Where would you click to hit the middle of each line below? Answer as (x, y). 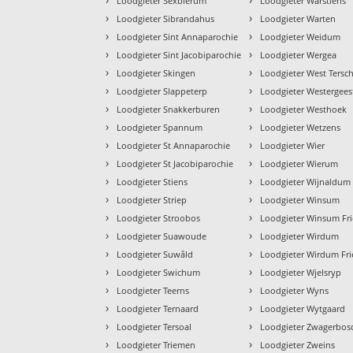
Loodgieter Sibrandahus (166, 18)
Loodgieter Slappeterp (162, 91)
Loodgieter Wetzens (301, 127)
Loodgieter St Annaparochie (174, 145)
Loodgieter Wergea (299, 54)
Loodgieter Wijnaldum (306, 181)
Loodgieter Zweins (298, 344)
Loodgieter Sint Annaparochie (178, 36)
